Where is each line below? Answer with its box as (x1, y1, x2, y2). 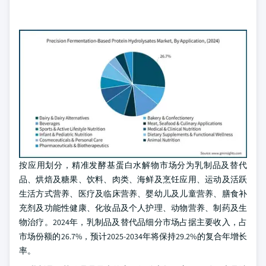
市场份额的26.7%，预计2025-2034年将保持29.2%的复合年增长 (19, 231, 247, 242)
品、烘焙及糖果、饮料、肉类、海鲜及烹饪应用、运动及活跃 (19, 174, 247, 185)
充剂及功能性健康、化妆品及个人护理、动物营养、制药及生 (19, 202, 247, 213)
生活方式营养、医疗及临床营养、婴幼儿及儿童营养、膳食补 (19, 188, 247, 199)
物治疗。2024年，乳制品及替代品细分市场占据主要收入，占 (19, 217, 247, 227)
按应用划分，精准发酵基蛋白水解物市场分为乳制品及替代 (19, 160, 247, 170)
